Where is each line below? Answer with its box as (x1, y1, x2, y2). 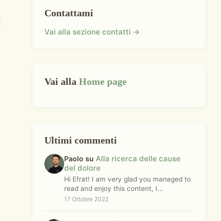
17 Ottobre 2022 (64, 195, 109, 203)
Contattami (44, 7, 93, 18)
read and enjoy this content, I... (64, 184, 163, 192)
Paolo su (64, 154, 96, 163)
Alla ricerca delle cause (96, 154, 181, 163)
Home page (79, 76, 127, 87)
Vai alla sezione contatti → (44, 27, 140, 37)
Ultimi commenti (44, 135, 117, 146)
